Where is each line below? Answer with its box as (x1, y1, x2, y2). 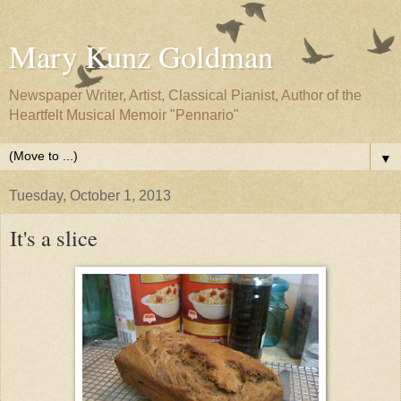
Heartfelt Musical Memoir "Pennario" (9, 107, 239, 123)
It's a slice (10, 223, 98, 252)
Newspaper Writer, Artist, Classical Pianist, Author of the (9, 88, 362, 103)
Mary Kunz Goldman (9, 36, 273, 77)
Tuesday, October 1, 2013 (9, 188, 171, 203)
